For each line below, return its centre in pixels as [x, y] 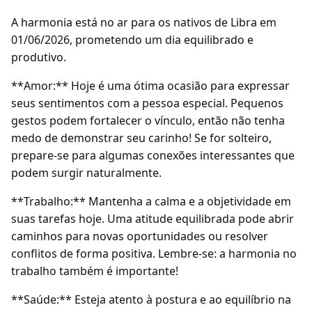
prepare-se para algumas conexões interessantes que [153, 155]
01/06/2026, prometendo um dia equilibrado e [132, 40]
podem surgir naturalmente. [86, 173]
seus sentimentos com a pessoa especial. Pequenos [147, 103]
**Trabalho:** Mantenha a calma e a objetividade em [151, 201]
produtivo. [39, 57]
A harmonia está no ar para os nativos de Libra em [144, 22]
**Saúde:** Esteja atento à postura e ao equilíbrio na [151, 299]
